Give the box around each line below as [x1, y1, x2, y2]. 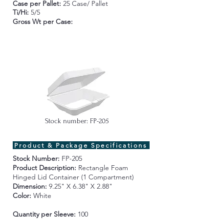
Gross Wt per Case [12, 17, 71, 26]
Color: [12, 191, 33, 200]
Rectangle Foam [78, 163, 128, 172]
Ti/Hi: [12, 8, 31, 17]
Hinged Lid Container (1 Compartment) [12, 173, 134, 181]
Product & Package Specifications [14, 141, 148, 149]
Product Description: [12, 163, 78, 172]
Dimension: [12, 182, 47, 191]
